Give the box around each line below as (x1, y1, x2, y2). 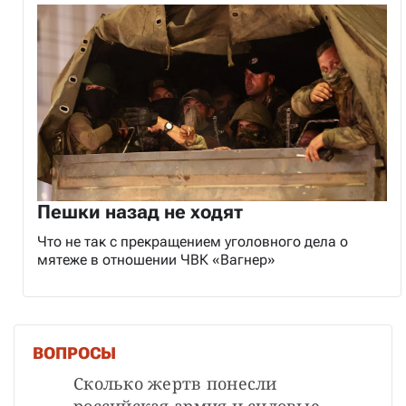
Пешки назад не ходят (37, 200, 243, 223)
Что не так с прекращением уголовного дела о (37, 232, 348, 250)
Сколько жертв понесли (73, 372, 277, 394)
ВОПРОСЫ (33, 343, 116, 362)
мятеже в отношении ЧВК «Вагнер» (37, 250, 275, 268)
